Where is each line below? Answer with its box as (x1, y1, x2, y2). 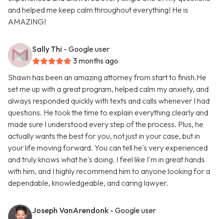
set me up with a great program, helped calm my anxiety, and (8, 84, 209, 94)
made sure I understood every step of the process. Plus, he (8, 119, 203, 130)
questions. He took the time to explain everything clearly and (8, 108, 208, 118)
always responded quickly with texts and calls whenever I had (8, 96, 210, 106)
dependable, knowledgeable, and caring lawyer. (8, 178, 168, 188)
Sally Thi (32, 44, 62, 54)
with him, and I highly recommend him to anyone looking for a (8, 166, 210, 176)
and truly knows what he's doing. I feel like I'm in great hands (8, 154, 205, 165)
